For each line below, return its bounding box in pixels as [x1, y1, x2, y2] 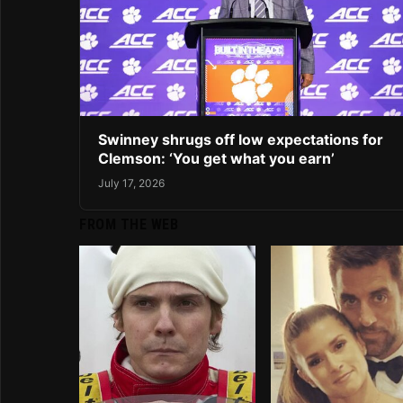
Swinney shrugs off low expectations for [98, 130, 383, 149]
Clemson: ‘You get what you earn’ [98, 149, 335, 168]
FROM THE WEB [79, 215, 178, 233]
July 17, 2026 [98, 175, 165, 190]
